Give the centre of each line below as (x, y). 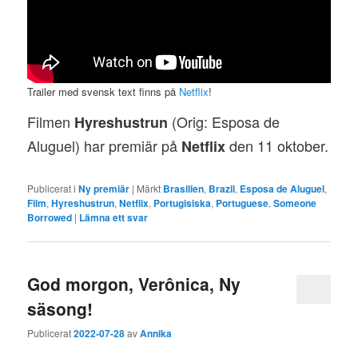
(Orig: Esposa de (224, 122)
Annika (156, 333)
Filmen (51, 122)
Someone (295, 203)
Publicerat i (52, 189)
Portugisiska (183, 203)
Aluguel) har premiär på (105, 146)
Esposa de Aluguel (282, 189)
